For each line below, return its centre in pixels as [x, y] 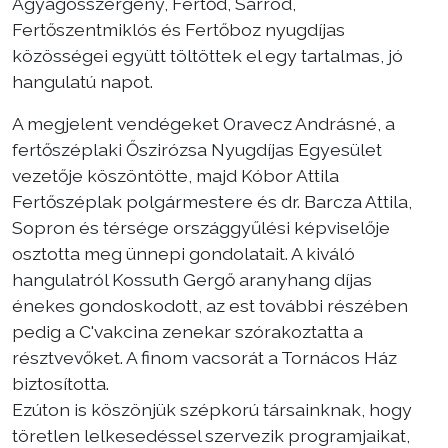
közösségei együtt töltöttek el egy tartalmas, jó [207, 56]
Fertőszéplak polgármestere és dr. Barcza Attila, [212, 202]
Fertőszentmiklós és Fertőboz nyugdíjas [178, 30]
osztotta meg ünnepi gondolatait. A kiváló [183, 254]
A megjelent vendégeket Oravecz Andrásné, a [203, 124]
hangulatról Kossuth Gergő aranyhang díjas [192, 280]
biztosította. [60, 384]
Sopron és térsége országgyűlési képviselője [201, 228]
